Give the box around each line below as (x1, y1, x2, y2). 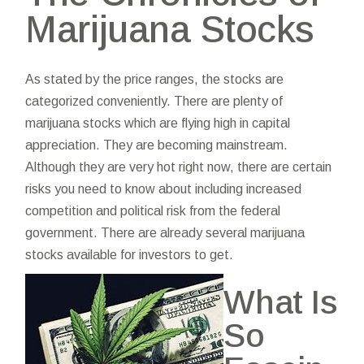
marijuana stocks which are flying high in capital (25, 116, 291, 130)
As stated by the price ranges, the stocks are (25, 72, 284, 86)
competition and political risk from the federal (25, 204, 281, 218)
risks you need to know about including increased (25, 182, 302, 196)
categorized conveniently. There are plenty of (25, 94, 284, 108)
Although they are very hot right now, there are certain (25, 160, 332, 174)
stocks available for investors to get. (25, 248, 234, 262)
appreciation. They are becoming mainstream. (25, 138, 288, 152)
